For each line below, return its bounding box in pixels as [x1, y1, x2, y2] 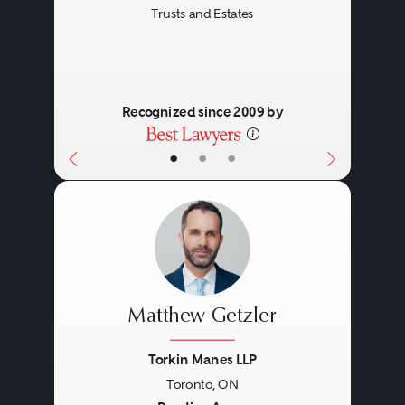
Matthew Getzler [127, 306, 278, 327]
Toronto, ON [166, 376, 239, 391]
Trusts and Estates [151, 6, 254, 22]
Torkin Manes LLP [148, 350, 257, 368]
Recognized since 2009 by [121, 103, 284, 121]
